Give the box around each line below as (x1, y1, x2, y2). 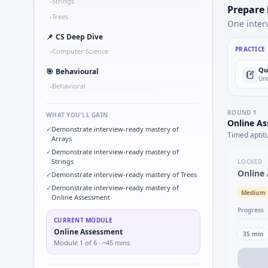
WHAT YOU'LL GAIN (46, 111, 108, 119)
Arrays (51, 134, 72, 143)
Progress (237, 206, 264, 214)
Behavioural (56, 66, 99, 77)
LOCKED (237, 157, 263, 166)
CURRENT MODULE (54, 216, 113, 224)
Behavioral (52, 81, 86, 90)
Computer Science (52, 47, 108, 56)
